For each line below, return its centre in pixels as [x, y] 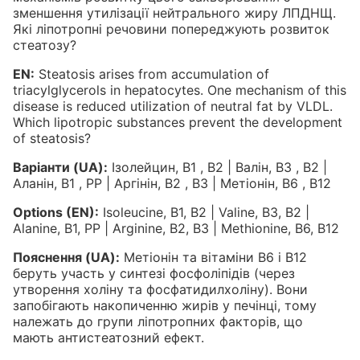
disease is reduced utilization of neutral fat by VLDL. [173, 106]
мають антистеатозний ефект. [108, 337]
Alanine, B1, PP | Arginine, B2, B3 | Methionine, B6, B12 [176, 228]
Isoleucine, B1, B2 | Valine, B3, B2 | [204, 212]
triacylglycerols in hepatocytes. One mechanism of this [180, 90]
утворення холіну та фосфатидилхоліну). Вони [160, 289]
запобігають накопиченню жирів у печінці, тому [165, 305]
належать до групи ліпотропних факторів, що [158, 321]
